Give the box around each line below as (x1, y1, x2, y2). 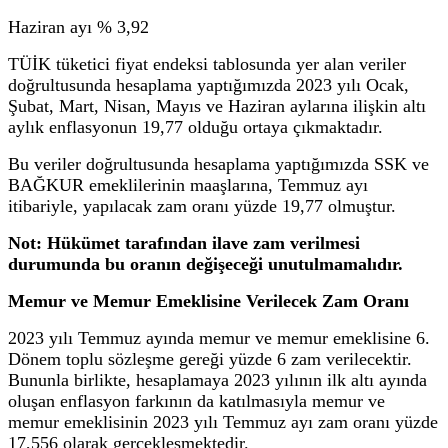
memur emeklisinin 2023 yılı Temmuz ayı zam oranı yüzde (8, 411, 438, 432)
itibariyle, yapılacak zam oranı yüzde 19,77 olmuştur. (8, 195, 396, 216)
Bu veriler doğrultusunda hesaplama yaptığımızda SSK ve (8, 153, 429, 174)
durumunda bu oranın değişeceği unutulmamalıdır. (8, 253, 403, 274)
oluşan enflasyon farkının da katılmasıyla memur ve (8, 390, 385, 411)
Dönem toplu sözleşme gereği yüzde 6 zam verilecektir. (8, 348, 412, 369)
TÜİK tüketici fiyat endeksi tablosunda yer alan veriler (8, 53, 406, 74)
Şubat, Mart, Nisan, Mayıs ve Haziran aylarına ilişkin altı (8, 95, 426, 116)
